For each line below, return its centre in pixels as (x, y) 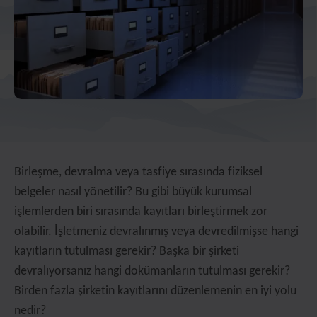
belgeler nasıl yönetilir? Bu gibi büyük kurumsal (133, 192)
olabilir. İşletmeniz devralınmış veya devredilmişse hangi (156, 232)
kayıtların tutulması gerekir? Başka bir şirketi (127, 252)
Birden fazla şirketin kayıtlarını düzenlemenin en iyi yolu (155, 291)
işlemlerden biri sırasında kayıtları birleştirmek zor (141, 212)
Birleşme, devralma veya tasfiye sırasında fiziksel (138, 172)
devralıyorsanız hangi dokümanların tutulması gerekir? (152, 271)
